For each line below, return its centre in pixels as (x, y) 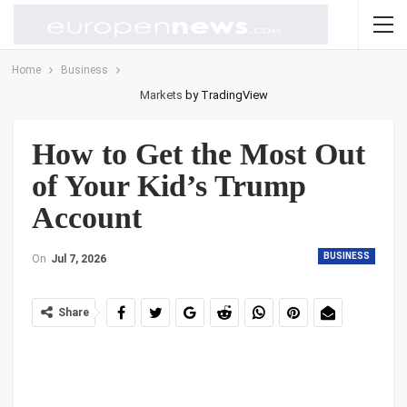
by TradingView (225, 95)
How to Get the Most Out (199, 154)
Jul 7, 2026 (79, 259)
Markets (161, 95)
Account (87, 218)
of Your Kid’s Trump (169, 186)
